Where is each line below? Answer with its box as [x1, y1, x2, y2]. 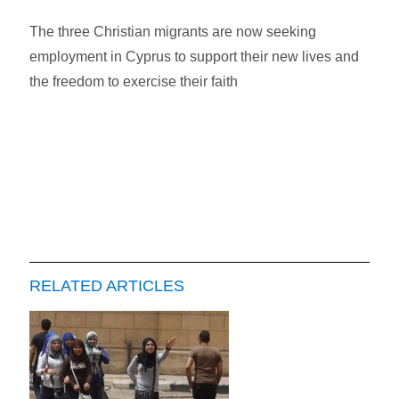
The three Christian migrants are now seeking [29, 23, 317, 39]
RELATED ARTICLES [29, 277, 185, 296]
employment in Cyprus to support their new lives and [29, 48, 360, 64]
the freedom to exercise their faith [29, 73, 239, 89]
